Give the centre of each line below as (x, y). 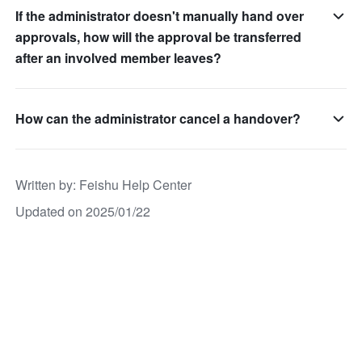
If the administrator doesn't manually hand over (160, 16)
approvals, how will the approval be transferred (159, 37)
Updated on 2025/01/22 (83, 212)
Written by (44, 185)
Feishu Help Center (136, 185)
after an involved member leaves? (119, 58)
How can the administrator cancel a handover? (158, 119)
